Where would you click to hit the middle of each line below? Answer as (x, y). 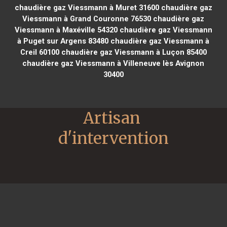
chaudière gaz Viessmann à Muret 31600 (87, 7)
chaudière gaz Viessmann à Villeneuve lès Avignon (113, 63)
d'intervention (113, 138)
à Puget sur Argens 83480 (63, 41)
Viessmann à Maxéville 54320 (66, 30)
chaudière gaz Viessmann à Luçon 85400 (133, 52)
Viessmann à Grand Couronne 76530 (87, 18)
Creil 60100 (40, 52)
